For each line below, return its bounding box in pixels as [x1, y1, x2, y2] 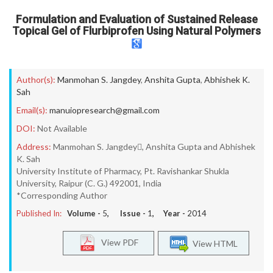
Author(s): [16, 74, 55, 85]
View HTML [189, 238, 238, 249]
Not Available [37, 123, 87, 133]
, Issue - [107, 208, 147, 218]
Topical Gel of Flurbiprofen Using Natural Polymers [12, 24, 261, 37]
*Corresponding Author [16, 190, 107, 200]
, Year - [152, 208, 187, 218]
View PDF [96, 236, 138, 247]
